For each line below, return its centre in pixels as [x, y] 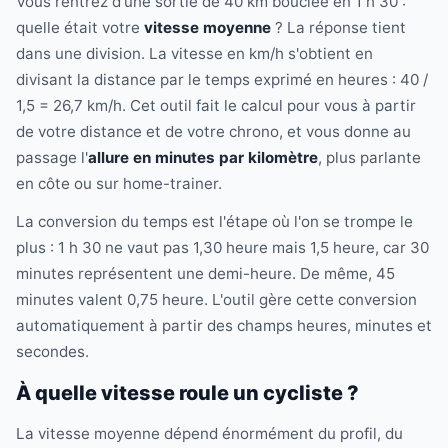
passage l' [52, 158]
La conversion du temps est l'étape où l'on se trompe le [214, 222]
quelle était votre [80, 28]
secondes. [52, 352]
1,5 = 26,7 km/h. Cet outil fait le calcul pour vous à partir [216, 106]
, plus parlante [369, 158]
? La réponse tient [338, 28]
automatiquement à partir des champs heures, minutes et [224, 326]
